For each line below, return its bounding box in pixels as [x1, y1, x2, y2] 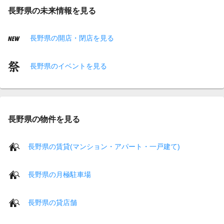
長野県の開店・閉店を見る [28, 33, 114, 42]
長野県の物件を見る [8, 114, 80, 123]
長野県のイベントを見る [28, 61, 107, 70]
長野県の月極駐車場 [28, 170, 91, 178]
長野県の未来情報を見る [8, 5, 96, 15]
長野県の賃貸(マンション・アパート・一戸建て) [28, 142, 180, 150]
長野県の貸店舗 [28, 198, 77, 206]
